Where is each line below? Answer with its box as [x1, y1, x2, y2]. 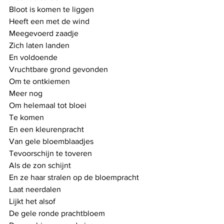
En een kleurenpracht [9, 124, 84, 133]
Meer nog [9, 88, 44, 97]
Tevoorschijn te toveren [9, 148, 92, 157]
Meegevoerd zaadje [9, 28, 78, 37]
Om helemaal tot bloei [9, 100, 86, 109]
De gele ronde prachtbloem [9, 208, 105, 217]
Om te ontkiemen [9, 76, 70, 85]
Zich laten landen [9, 40, 69, 49]
